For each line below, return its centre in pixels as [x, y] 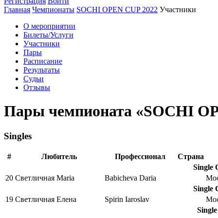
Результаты [42, 70]
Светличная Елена [46, 199]
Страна [191, 156]
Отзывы [37, 87]
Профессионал [140, 156]
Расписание [43, 61]
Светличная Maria [45, 178]
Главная [17, 9]
